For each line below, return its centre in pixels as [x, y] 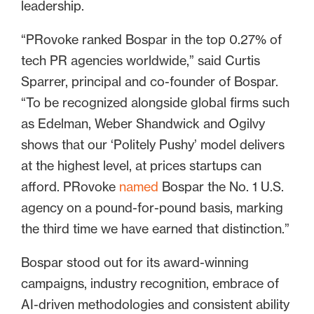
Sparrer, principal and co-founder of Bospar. [150, 82]
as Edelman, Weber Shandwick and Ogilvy [143, 124]
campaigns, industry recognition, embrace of [150, 284]
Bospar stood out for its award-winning [135, 262]
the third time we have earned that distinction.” [155, 229]
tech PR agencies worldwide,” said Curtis [141, 61]
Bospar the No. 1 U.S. [221, 187]
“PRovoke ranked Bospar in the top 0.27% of [151, 40]
